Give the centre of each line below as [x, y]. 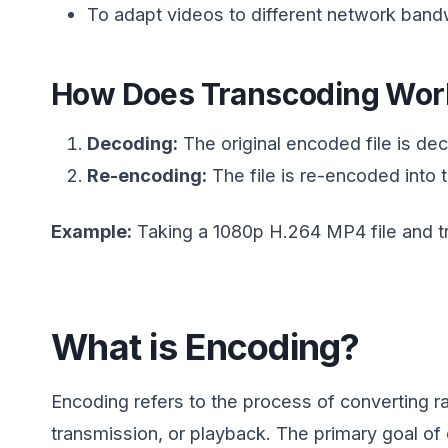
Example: [91, 230]
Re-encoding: [147, 174]
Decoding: [133, 142]
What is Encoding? [205, 346]
